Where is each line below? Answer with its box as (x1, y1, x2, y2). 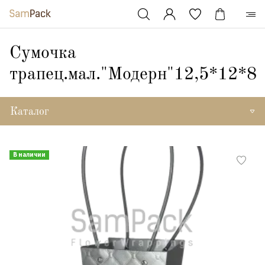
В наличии (13, 150, 46, 159)
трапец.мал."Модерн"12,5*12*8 (9, 66, 257, 83)
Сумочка (9, 44, 76, 62)
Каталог (10, 106, 49, 117)
